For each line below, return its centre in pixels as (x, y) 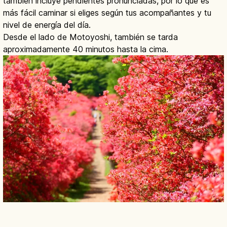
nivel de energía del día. (47, 25)
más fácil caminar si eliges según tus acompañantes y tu (107, 12)
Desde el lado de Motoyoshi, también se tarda (90, 37)
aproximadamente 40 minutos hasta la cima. (86, 49)
